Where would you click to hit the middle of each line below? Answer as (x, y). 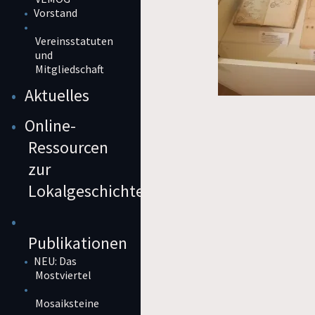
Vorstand (56, 13)
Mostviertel (63, 275)
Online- (50, 126)
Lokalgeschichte (86, 191)
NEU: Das (55, 261)
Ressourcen (68, 148)
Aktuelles (57, 96)
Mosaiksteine (67, 303)
